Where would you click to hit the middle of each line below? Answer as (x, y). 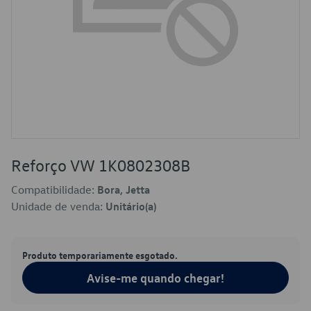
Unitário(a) (131, 206)
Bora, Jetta (124, 190)
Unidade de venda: (58, 206)
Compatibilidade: (54, 190)
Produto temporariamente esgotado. (100, 255)
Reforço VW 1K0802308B (101, 165)
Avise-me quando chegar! (155, 278)
